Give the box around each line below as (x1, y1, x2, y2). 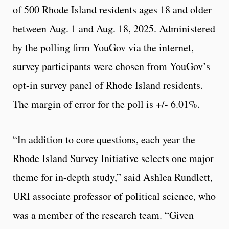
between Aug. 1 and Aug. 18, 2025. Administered (13, 21, 215, 36)
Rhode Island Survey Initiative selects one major (13, 151, 214, 166)
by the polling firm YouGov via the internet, (13, 40, 194, 55)
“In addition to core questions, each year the (13, 132, 195, 147)
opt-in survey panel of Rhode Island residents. (13, 78, 203, 93)
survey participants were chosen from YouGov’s (13, 59, 210, 74)
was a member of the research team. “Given (13, 208, 194, 222)
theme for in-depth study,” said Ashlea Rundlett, (13, 170, 213, 185)
